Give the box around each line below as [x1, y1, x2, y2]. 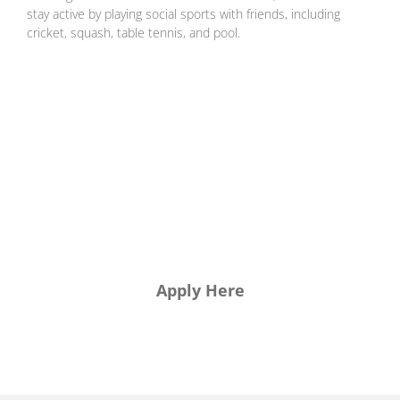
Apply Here [155, 279, 245, 302]
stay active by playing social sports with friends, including [27, 5, 340, 23]
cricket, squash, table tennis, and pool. [27, 24, 240, 42]
